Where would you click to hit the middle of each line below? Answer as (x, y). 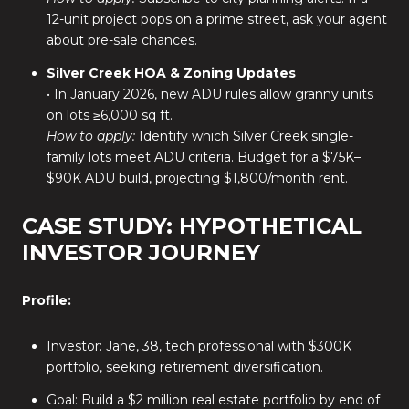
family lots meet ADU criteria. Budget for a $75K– (203, 157)
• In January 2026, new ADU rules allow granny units (210, 94)
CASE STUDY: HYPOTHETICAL (192, 226)
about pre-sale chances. (121, 40)
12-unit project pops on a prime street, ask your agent (216, 19)
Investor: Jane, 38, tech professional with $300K (199, 346)
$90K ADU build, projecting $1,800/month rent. (197, 178)
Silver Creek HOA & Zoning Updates (171, 73)
